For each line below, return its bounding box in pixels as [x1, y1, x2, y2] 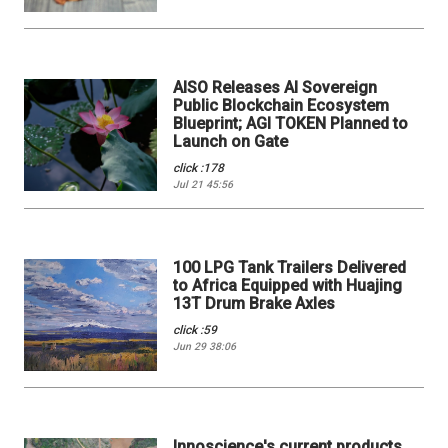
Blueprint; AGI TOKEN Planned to [173, 114, 409, 134]
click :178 [173, 161, 225, 176]
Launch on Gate [173, 132, 289, 152]
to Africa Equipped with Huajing [173, 276, 403, 296]
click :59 [173, 323, 218, 338]
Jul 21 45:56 [173, 178, 234, 192]
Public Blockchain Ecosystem [173, 96, 390, 116]
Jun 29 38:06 [173, 340, 237, 354]
